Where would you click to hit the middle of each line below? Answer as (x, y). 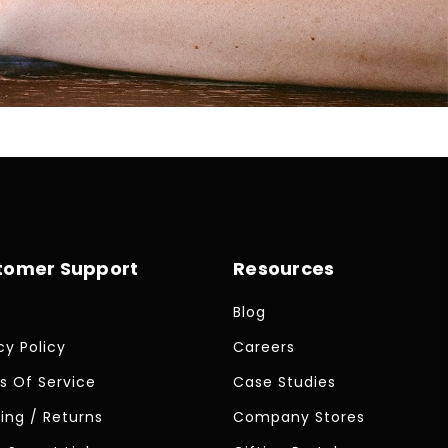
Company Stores (299, 417)
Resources (284, 269)
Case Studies (284, 382)
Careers (264, 347)
